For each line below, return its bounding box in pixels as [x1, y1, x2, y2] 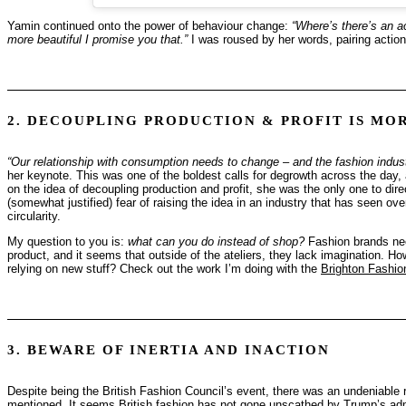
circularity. [7, 208, 61, 223]
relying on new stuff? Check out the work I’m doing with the [7, 261, 321, 275]
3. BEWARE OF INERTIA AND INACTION [7, 342, 330, 357]
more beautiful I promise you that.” [7, 32, 188, 46]
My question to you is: [7, 234, 128, 248]
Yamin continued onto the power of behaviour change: [7, 18, 292, 33]
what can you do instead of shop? [128, 234, 304, 248]
